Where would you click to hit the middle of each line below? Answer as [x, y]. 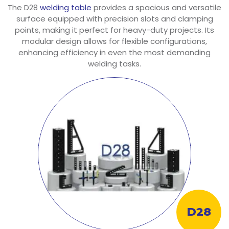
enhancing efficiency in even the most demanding [114, 52]
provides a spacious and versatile [156, 7]
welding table [66, 7]
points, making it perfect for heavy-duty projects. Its [114, 30]
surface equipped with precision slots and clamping [114, 18]
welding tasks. [114, 63]
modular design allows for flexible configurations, [114, 41]
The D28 [24, 7]
